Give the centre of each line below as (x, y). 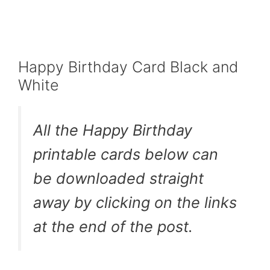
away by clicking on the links (135, 203)
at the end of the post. (113, 227)
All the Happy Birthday (113, 130)
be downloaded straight (118, 179)
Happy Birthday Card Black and (128, 67)
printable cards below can (126, 155)
